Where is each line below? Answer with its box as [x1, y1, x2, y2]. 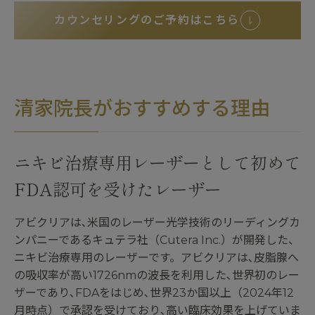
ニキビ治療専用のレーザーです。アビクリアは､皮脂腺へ [14, 251, 299, 265]
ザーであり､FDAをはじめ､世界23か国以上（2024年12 [14, 286, 294, 300]
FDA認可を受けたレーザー [14, 176, 221, 202]
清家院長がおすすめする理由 [14, 96, 270, 121]
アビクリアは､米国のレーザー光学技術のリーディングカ [14, 216, 300, 230]
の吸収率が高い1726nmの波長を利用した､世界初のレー [14, 269, 300, 283]
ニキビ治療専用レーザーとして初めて [14, 150, 301, 175]
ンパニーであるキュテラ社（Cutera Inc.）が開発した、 [14, 233, 300, 247]
